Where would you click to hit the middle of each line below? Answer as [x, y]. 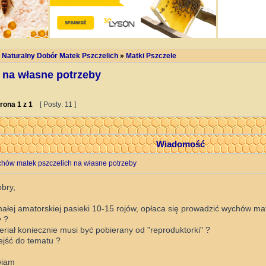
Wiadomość [180, 144]
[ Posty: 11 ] [58, 104]
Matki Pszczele [151, 56]
